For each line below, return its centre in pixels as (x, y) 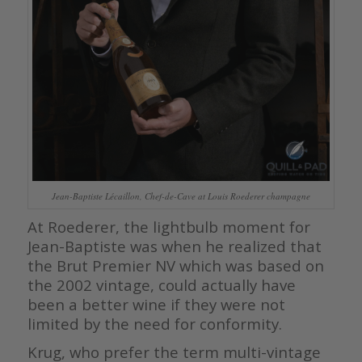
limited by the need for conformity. (154, 323)
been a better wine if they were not (156, 304)
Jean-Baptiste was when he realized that (174, 246)
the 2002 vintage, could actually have (161, 284)
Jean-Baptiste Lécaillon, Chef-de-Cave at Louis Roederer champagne (181, 196)
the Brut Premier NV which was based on (175, 265)
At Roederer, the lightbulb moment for (168, 226)
